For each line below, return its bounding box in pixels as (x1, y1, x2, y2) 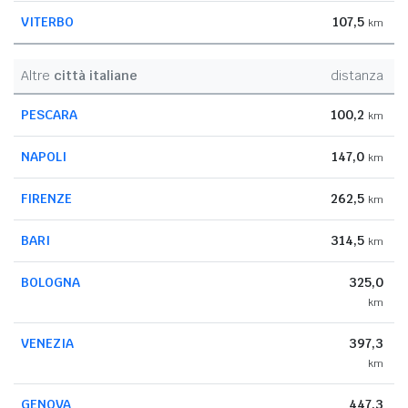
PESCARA (21, 106, 77, 123)
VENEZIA (21, 334, 74, 352)
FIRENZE (21, 189, 72, 207)
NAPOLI (21, 148, 66, 165)
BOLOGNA (21, 273, 80, 291)
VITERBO (21, 13, 74, 30)
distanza (331, 66, 383, 84)
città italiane (54, 66, 138, 84)
